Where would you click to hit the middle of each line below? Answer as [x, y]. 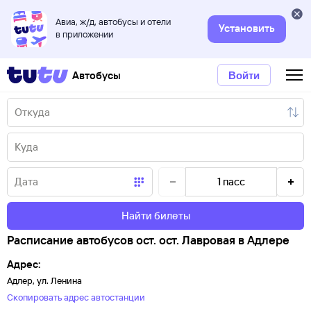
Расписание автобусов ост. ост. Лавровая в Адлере [148, 240]
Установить [247, 28]
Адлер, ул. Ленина [44, 280]
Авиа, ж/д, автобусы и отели [113, 22]
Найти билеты [155, 216]
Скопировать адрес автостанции [76, 297]
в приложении [84, 34]
